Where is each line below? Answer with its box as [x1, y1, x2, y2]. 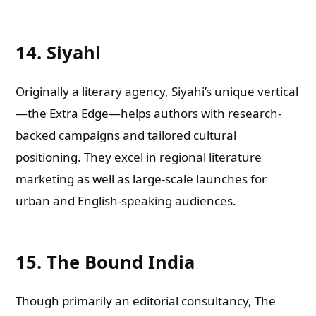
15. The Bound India [16, 250, 195, 274]
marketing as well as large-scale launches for [16, 171, 267, 187]
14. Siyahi [16, 40, 102, 64]
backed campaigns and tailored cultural [16, 127, 237, 143]
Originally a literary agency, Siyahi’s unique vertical [16, 83, 299, 99]
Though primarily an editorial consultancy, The [16, 293, 276, 309]
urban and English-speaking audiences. [16, 193, 237, 209]
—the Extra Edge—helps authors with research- [16, 105, 282, 121]
